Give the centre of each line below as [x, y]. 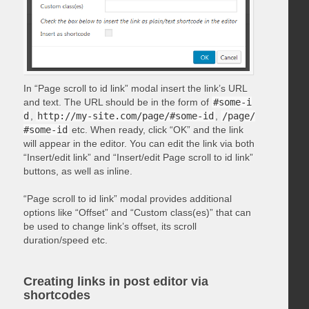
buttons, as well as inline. [78, 171]
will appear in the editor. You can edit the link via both [139, 144]
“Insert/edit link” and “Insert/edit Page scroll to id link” [138, 158]
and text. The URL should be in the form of [117, 102]
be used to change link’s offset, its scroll [110, 227]
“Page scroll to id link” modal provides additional [127, 199]
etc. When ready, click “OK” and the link [156, 130]
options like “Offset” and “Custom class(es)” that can [137, 213]
